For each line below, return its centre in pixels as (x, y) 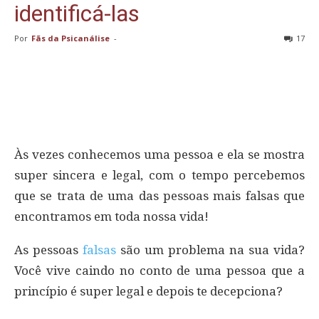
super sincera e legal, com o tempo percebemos (159, 175)
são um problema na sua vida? (210, 250)
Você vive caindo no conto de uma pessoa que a (159, 270)
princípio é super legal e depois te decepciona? (148, 291)
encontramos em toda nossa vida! (111, 216)
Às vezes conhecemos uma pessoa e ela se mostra (159, 154)
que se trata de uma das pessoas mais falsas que (159, 195)
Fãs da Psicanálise (70, 38)
